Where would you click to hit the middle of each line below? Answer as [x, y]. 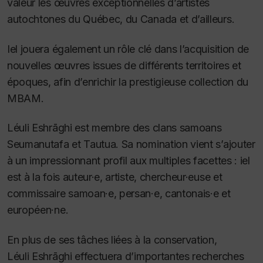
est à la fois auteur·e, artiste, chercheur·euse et [115, 177]
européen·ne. [38, 210]
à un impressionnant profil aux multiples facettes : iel [129, 161]
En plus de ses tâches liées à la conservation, [112, 240]
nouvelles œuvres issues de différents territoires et [124, 65]
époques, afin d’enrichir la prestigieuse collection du [128, 82]
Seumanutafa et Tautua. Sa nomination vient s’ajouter [131, 144]
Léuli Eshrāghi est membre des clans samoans [114, 128]
